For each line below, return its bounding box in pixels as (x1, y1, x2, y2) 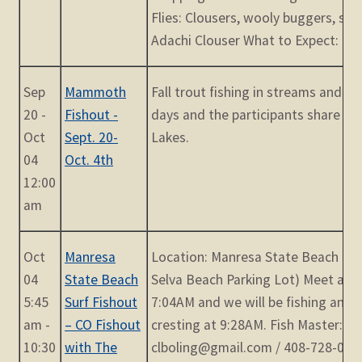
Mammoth (65, 83, 127, 102)
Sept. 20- (65, 128, 119, 147)
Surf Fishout (65, 293, 138, 312)
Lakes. (151, 128, 190, 147)
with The (65, 339, 118, 357)
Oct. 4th (65, 151, 114, 170)
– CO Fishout (65, 316, 141, 335)
